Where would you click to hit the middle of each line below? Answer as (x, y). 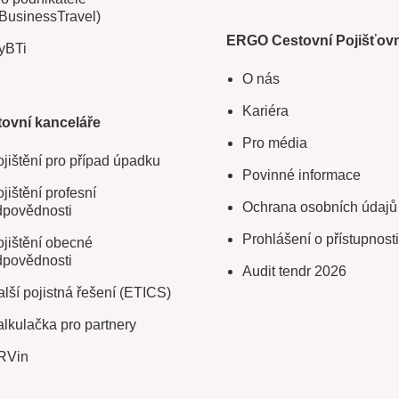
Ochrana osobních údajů (320, 208)
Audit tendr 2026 (294, 272)
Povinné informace (301, 175)
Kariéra (265, 111)
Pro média (275, 143)
